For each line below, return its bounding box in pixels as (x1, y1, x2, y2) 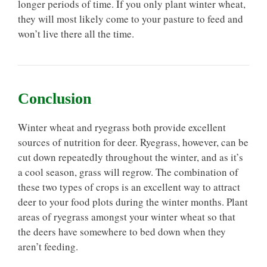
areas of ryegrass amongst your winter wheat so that (18, 209, 235, 223)
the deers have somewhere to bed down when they (18, 224, 226, 238)
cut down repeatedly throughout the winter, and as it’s (18, 150, 243, 164)
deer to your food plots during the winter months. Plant (18, 194, 248, 209)
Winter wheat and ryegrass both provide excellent (18, 120, 226, 134)
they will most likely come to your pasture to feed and (18, 11, 243, 26)
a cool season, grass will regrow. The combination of (18, 164, 238, 179)
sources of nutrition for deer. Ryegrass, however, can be (18, 135, 249, 149)
